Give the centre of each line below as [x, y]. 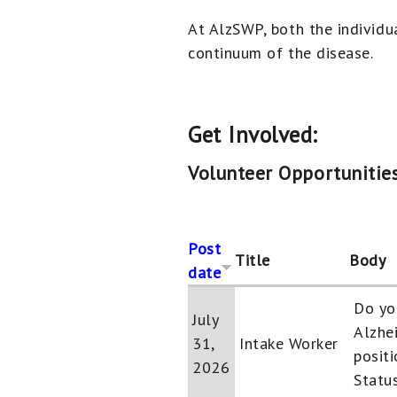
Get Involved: [253, 134]
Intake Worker [289, 343]
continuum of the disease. [281, 53]
